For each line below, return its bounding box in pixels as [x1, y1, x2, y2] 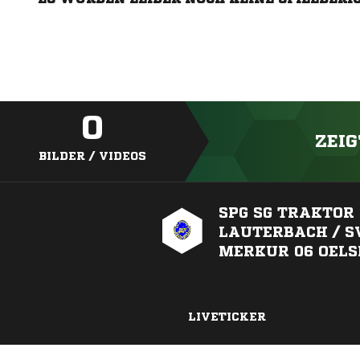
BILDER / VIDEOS [39, 150, 146, 162]
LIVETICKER [187, 311, 266, 322]
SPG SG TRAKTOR [219, 205, 354, 219]
